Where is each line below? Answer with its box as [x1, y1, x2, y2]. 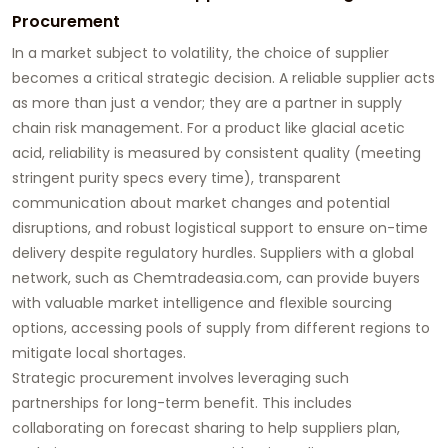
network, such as [12, 267, 133, 288]
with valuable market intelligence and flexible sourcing [12, 292, 392, 313]
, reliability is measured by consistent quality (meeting [42, 142, 421, 163]
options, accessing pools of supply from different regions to [12, 317, 430, 338]
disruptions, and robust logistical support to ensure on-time [12, 217, 428, 238]
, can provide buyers [279, 267, 420, 288]
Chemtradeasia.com [133, 267, 279, 288]
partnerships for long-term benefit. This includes [12, 392, 352, 413]
